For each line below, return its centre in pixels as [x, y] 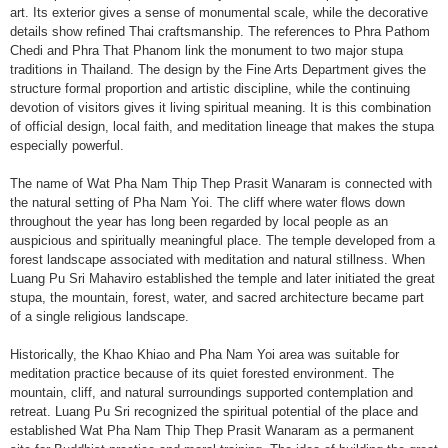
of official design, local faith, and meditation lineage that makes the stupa [222, 126]
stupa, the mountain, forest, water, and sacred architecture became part [217, 297]
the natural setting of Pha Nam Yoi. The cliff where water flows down [207, 202]
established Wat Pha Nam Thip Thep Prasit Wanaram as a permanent [212, 430]
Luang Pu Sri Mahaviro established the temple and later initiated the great [222, 278]
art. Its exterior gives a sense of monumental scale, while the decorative [219, 12]
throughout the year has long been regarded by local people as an [199, 221]
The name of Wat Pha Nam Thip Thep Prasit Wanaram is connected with [221, 183]
